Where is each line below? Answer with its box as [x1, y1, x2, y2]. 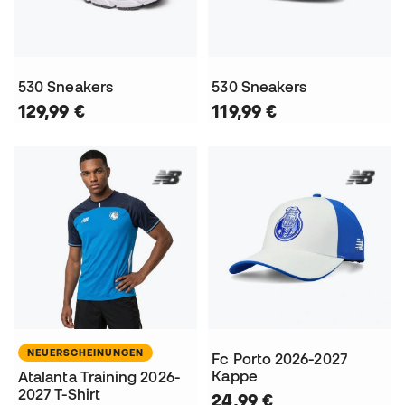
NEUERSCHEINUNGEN [27, 346, 144, 358]
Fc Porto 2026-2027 [212, 350, 347, 367]
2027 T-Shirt [18, 385, 100, 402]
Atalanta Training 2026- [18, 368, 180, 385]
